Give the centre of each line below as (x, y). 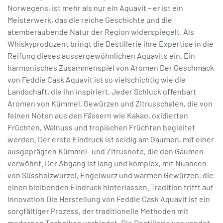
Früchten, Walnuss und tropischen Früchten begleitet (101, 127)
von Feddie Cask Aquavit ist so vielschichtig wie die (97, 80)
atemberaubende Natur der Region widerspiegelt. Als (101, 32)
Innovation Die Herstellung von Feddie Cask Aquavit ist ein (109, 199)
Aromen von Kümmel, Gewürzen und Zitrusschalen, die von (110, 104)
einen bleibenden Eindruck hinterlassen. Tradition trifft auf (111, 187)
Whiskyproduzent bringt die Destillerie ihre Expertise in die (111, 44)
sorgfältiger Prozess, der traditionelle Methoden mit (98, 211)
